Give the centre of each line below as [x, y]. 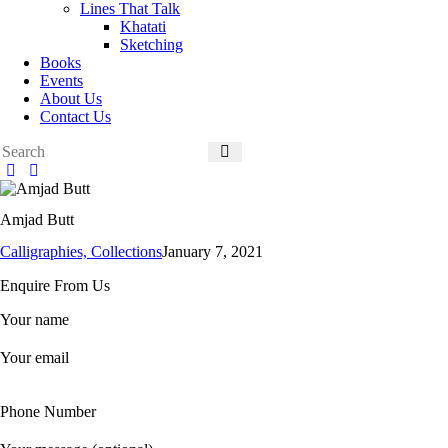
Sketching [151, 44]
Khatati [143, 26]
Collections [126, 251]
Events [61, 80]
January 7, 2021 [212, 251]
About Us [71, 98]
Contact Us [75, 116]
